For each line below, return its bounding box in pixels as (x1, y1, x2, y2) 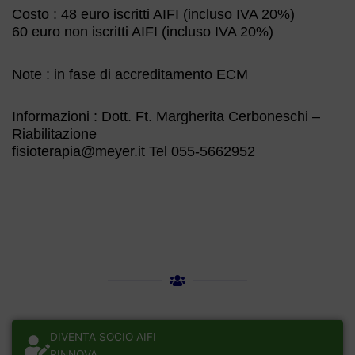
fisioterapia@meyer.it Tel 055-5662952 (12, 143, 255, 160)
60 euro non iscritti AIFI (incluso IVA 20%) (12, 24, 273, 40)
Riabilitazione (12, 126, 97, 143)
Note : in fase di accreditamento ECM (12, 66, 248, 82)
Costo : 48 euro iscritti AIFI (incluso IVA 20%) (12, 6, 295, 23)
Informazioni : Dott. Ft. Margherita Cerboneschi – (12, 109, 320, 125)
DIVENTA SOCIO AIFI (50, 330, 156, 343)
